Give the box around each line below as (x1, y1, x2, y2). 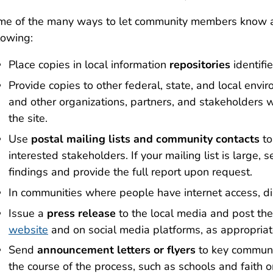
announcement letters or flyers (37, 243, 196, 258)
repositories (169, 57, 230, 73)
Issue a (9, 205, 47, 221)
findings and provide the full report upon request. (9, 165, 252, 180)
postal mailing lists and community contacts (31, 132, 260, 147)
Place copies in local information (9, 57, 169, 73)
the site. (9, 111, 48, 126)
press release (47, 205, 116, 221)
